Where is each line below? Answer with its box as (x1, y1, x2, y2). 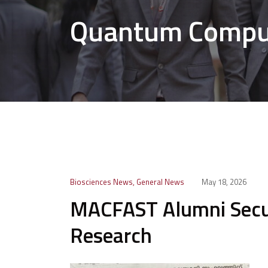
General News (136, 176, 184, 188)
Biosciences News (70, 176, 133, 188)
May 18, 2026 (202, 176, 246, 188)
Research (70, 219, 152, 251)
